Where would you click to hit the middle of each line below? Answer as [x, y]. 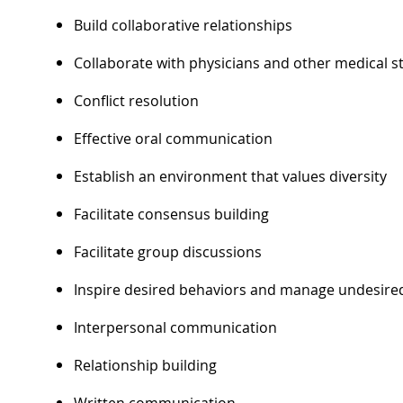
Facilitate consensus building [171, 215]
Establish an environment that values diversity [230, 177]
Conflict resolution [136, 101]
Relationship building [145, 366]
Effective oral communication [173, 139]
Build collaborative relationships [183, 26]
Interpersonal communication [175, 328]
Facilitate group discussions [168, 252]
